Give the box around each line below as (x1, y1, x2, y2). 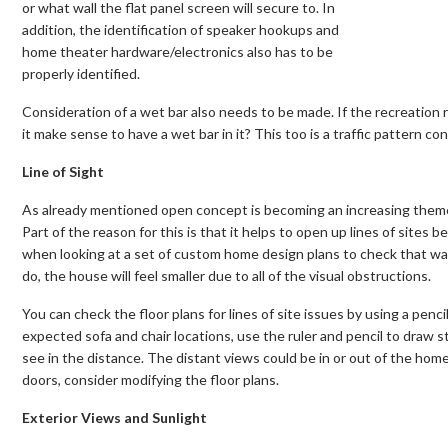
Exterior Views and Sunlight (22, 408, 207, 426)
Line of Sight (22, 162, 104, 180)
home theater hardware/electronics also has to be (22, 42, 333, 60)
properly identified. (22, 64, 140, 82)
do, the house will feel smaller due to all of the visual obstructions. (22, 266, 431, 284)
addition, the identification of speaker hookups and (22, 20, 339, 38)
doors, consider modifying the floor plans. (22, 370, 279, 388)
